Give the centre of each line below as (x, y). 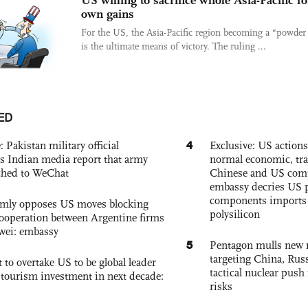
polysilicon (235, 214)
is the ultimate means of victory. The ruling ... (174, 46)
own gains (108, 14)
